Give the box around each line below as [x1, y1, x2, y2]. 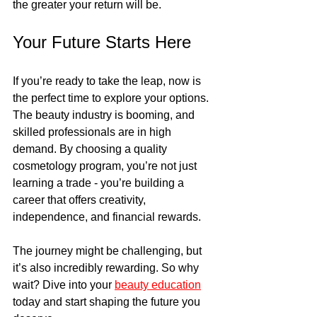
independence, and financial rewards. [13, 210, 201, 223]
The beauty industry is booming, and [13, 108, 197, 121]
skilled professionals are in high [13, 125, 174, 138]
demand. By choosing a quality [13, 142, 170, 155]
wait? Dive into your [13, 278, 115, 291]
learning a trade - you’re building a [13, 176, 187, 189]
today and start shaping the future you [13, 295, 203, 308]
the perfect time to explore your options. [13, 91, 212, 104]
